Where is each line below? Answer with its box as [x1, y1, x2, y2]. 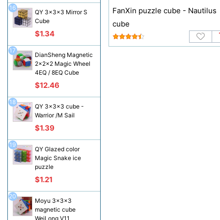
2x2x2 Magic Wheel [34, 60, 90, 67]
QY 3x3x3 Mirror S [34, 8, 87, 16]
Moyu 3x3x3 [34, 197, 72, 204]
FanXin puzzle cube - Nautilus [112, 5, 217, 15]
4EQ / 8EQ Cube [34, 69, 79, 76]
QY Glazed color [34, 145, 80, 153]
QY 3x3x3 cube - [34, 103, 84, 110]
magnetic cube [34, 206, 76, 213]
